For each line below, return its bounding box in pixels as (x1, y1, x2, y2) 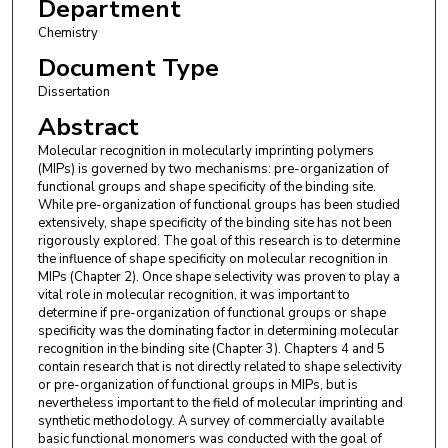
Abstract (37, 111, 139, 144)
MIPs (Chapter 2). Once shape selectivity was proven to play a (37, 268, 400, 287)
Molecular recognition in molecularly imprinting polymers (37, 142, 374, 161)
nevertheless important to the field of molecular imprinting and (37, 394, 403, 413)
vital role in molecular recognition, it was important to (37, 286, 350, 305)
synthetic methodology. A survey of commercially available (37, 412, 384, 431)
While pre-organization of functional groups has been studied (37, 196, 400, 215)
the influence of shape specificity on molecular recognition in (37, 250, 388, 269)
